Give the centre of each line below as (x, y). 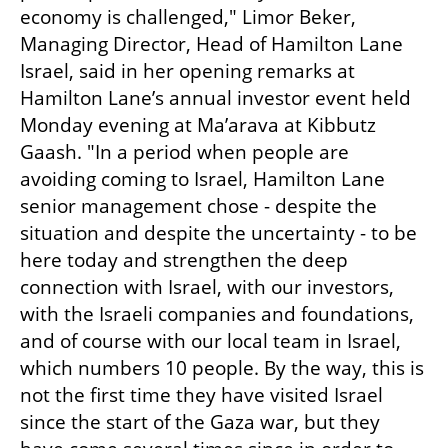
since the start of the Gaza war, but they (200, 422)
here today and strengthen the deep (184, 260)
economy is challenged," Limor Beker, (188, 17)
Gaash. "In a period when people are (184, 152)
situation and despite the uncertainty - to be (218, 233)
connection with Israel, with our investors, (207, 287)
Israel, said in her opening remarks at (187, 71)
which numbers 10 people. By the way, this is (222, 368)
